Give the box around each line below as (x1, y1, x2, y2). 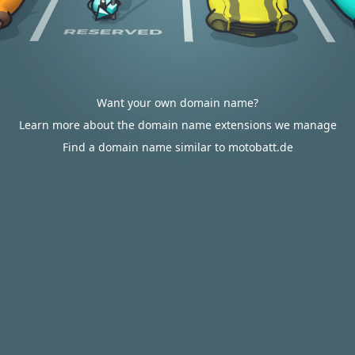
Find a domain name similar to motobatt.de (62, 139, 293, 155)
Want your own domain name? (97, 95, 258, 110)
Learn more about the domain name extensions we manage (18, 117, 337, 132)
